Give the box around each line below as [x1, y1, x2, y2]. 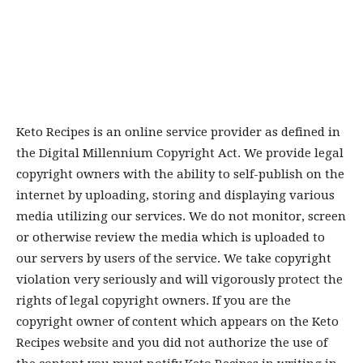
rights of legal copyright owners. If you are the [16, 293, 291, 308]
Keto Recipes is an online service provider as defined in [16, 125, 340, 139]
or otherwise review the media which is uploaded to [16, 230, 325, 245]
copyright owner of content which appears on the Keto [16, 314, 339, 329]
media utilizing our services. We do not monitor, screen [16, 209, 346, 224]
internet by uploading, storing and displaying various [16, 188, 335, 203]
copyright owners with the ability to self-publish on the [16, 167, 344, 181]
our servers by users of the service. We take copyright [16, 251, 331, 266]
